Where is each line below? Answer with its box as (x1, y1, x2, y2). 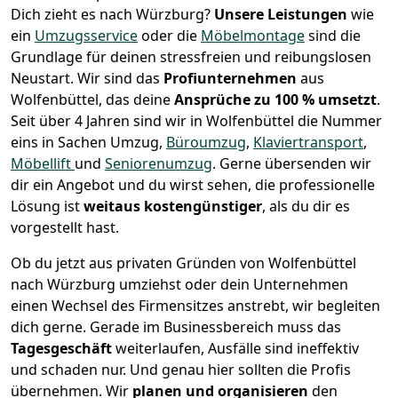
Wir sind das (77, 68, 163, 89)
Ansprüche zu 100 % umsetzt (174, 90, 377, 110)
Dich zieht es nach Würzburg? (11, 4, 214, 25)
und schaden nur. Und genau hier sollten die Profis (11, 360, 351, 380)
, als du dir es (262, 196, 350, 217)
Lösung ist (11, 196, 84, 217)
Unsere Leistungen (214, 4, 347, 25)
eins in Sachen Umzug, (11, 132, 166, 153)
